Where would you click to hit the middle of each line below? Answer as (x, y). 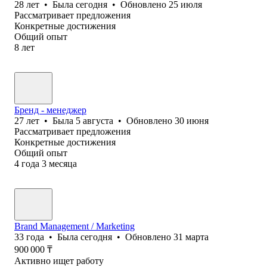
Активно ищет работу (59, 260)
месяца (63, 163)
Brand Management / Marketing (74, 226)
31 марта (191, 237)
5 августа (94, 120)
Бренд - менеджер (50, 110)
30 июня (192, 120)
